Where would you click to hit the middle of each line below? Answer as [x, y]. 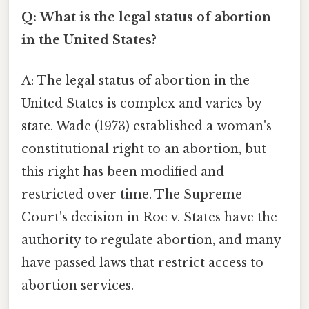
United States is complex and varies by [141, 103]
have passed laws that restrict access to [142, 262]
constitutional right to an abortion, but [144, 149]
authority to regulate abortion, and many [151, 240]
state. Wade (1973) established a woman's [147, 126]
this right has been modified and [123, 171]
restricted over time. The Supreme [132, 194]
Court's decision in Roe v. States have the [149, 217]
